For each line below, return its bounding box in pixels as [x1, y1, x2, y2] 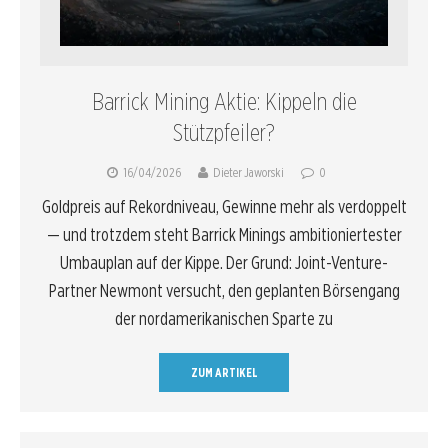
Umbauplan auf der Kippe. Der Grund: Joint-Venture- [60, 251, 388, 273]
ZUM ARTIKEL [190, 364, 258, 380]
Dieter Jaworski [213, 164, 284, 180]
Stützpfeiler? [173, 117, 275, 147]
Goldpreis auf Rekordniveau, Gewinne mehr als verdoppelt [41, 195, 407, 217]
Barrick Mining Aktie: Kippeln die [91, 86, 357, 116]
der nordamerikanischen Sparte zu [115, 307, 333, 329]
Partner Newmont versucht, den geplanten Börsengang [48, 279, 400, 301]
